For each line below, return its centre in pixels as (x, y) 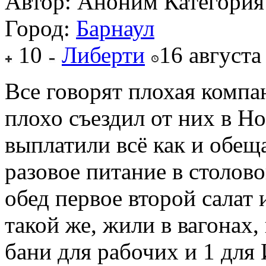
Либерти (103, 55)
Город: (40, 28)
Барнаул (115, 28)
